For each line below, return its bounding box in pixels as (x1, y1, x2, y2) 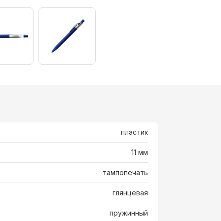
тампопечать (102, 168, 148, 177)
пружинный (109, 209, 148, 218)
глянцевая (112, 188, 148, 197)
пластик (120, 128, 148, 137)
